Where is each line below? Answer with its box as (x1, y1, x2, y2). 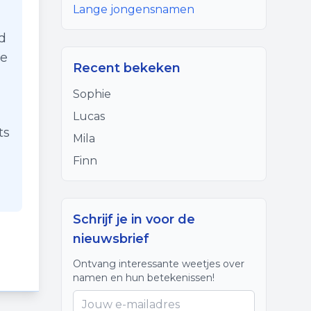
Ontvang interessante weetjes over (73, 258, 244, 270)
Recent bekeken (73, 60, 180, 76)
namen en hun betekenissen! (73, 271, 215, 284)
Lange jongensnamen (73, 3, 194, 16)
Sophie (73, 87, 111, 101)
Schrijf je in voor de (73, 212, 195, 227)
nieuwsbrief (73, 231, 149, 246)
